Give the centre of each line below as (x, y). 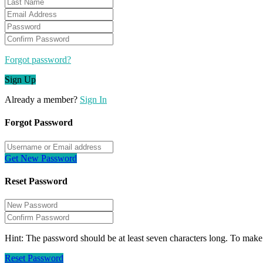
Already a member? (42, 100)
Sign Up (20, 80)
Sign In (93, 100)
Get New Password (41, 158)
